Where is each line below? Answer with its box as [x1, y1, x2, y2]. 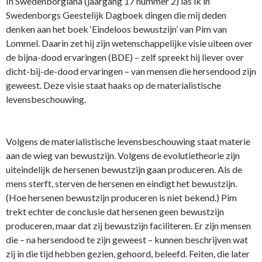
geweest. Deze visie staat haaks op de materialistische [6, 80, 221, 91]
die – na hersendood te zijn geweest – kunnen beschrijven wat [6, 234, 248, 246]
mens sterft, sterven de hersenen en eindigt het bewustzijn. [6, 178, 237, 189]
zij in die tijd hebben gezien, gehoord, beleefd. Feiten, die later [6, 248, 250, 260]
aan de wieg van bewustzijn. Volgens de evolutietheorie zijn [6, 150, 240, 161]
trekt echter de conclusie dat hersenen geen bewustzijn [6, 206, 224, 218]
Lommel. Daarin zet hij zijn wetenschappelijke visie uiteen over [6, 37, 253, 49]
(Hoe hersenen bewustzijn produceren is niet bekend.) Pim [6, 192, 237, 204]
